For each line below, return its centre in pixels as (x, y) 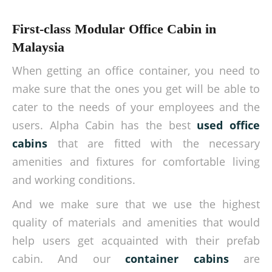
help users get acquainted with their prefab (136, 240)
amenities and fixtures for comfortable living (136, 161)
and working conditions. (74, 180)
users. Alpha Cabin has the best (105, 125)
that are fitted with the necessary (158, 143)
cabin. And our (69, 259)
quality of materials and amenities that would (136, 222)
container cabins (177, 259)
